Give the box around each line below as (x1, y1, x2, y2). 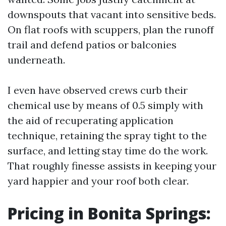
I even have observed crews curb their (8, 84, 188, 96)
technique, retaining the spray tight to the (8, 129, 207, 142)
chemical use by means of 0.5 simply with (8, 99, 203, 111)
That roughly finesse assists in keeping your (8, 159, 216, 172)
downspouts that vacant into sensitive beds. (8, 8, 216, 21)
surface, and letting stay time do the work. (8, 144, 208, 157)
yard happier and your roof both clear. (8, 175, 189, 187)
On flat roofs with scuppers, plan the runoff (8, 23, 214, 36)
